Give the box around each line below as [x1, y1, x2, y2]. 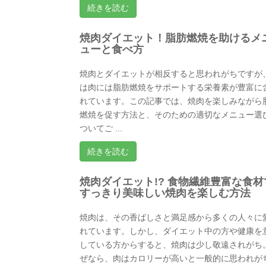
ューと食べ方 [80, 43, 144, 55]
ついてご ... [80, 123, 123, 133]
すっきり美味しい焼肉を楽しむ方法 [80, 186, 251, 199]
